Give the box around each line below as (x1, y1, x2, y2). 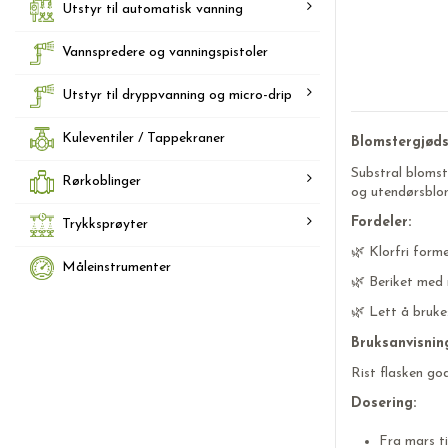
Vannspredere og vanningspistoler (62, 44, 268, 60)
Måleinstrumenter (62, 259, 171, 275)
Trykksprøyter (62, 216, 148, 232)
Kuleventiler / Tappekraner (62, 130, 225, 146)
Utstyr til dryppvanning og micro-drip (62, 87, 292, 103)
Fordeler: (351, 214, 411, 230)
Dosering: (351, 395, 416, 411)
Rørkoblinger (62, 173, 141, 189)
